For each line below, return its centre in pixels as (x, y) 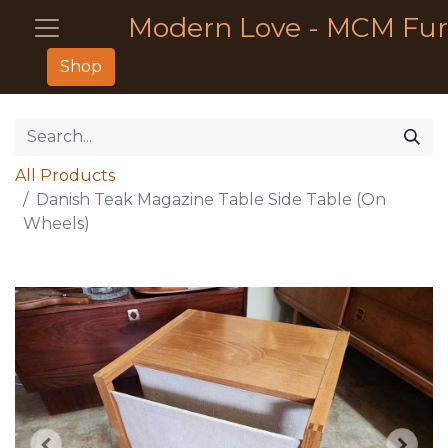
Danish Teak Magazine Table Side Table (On (211, 199)
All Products (65, 175)
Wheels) (56, 223)
